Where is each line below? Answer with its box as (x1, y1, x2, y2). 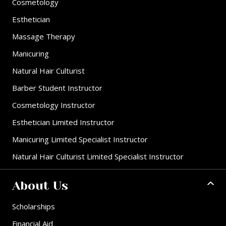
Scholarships (12, 201, 55, 212)
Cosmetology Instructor (12, 100, 95, 110)
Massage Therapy (12, 31, 75, 42)
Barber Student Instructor (12, 83, 102, 93)
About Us (12, 179, 68, 193)
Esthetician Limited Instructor (12, 117, 115, 128)
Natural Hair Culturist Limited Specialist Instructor (12, 151, 184, 162)
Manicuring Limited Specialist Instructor (12, 134, 148, 145)
